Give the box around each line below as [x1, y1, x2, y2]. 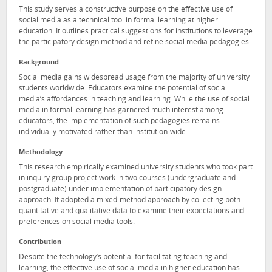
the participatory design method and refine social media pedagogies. [19, 39, 251, 47]
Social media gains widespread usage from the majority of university [19, 74, 250, 82]
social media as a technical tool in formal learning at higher [19, 17, 218, 25]
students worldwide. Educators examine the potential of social [19, 85, 227, 93]
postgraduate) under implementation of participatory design [19, 185, 222, 193]
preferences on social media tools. [19, 218, 135, 226]
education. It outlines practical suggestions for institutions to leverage [19, 28, 253, 36]
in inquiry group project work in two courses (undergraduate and [19, 174, 236, 182]
